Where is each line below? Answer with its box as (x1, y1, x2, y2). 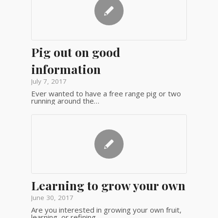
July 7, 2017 (31, 76, 67, 86)
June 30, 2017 (31, 193, 73, 202)
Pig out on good (31, 43, 120, 60)
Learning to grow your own (31, 177, 185, 193)
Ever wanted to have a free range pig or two (31, 88, 181, 98)
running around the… (31, 95, 99, 106)
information (31, 60, 101, 77)
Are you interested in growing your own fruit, (31, 204, 182, 215)
